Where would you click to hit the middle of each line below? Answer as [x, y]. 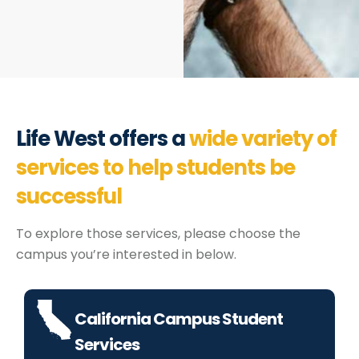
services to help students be [155, 167]
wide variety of [263, 138]
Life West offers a [103, 138]
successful [69, 196]
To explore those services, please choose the [158, 233]
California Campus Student [179, 319]
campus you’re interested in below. [126, 254]
